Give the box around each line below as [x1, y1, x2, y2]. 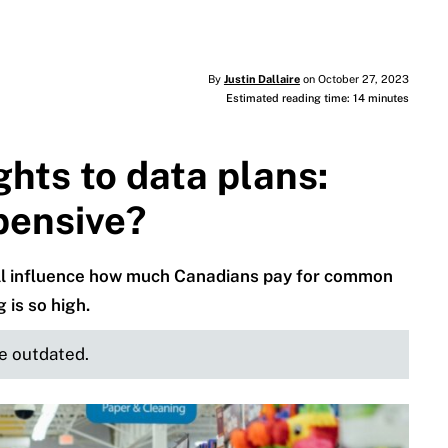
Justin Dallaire [223, 73, 300, 86]
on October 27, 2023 [299, 73, 409, 86]
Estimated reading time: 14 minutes [225, 92, 409, 105]
